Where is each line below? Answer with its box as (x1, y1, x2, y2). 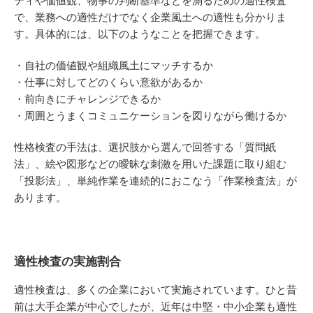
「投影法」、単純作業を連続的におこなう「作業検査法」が (14, 175, 297, 187)
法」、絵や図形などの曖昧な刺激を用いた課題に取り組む (14, 158, 286, 170)
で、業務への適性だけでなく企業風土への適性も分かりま (14, 11, 286, 24)
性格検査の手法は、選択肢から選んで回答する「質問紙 (14, 141, 276, 154)
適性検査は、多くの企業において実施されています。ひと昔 (14, 284, 297, 296)
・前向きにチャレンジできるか (14, 93, 161, 105)
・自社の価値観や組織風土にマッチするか (14, 59, 213, 72)
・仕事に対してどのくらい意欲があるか (14, 76, 203, 89)
